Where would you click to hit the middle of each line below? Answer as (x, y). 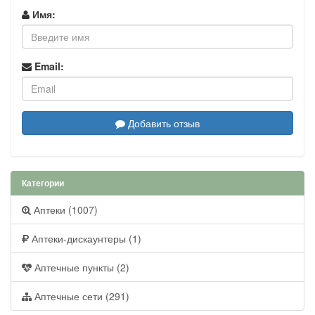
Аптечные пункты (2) (81, 268)
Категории (43, 183)
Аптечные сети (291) (81, 296)
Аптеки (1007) (64, 210)
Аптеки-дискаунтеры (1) (85, 239)
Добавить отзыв (162, 123)
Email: (48, 66)
